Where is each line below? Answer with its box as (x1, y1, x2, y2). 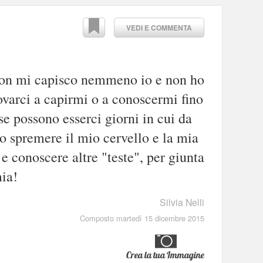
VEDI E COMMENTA (126, 22, 192, 33)
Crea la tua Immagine (126, 248, 204, 261)
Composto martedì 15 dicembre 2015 (80, 212, 204, 224)
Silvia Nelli (160, 195, 204, 209)
